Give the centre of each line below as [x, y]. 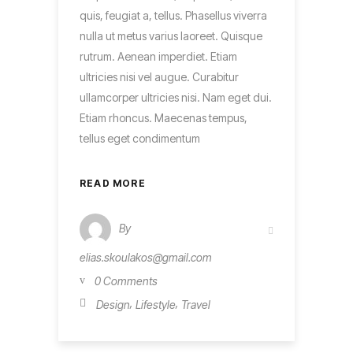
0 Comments [126, 281]
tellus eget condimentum [140, 138]
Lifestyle [156, 304]
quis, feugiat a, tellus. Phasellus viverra [173, 15]
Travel [196, 304]
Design [113, 304]
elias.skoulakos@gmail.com [146, 257]
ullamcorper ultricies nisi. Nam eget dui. [176, 97]
